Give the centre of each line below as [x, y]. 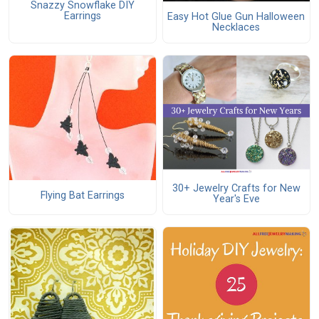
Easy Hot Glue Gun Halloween [236, 16]
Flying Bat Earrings [82, 196]
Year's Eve [236, 199]
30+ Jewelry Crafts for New [236, 188]
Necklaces [236, 27]
